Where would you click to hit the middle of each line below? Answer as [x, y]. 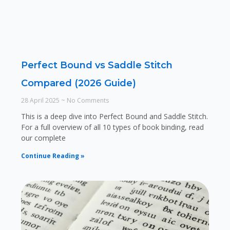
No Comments [87, 100]
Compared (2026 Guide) [78, 83]
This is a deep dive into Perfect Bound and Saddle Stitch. [114, 116]
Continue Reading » [53, 156]
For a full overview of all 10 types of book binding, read [112, 127]
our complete [43, 138]
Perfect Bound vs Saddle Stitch [97, 65]
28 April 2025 [41, 100]
